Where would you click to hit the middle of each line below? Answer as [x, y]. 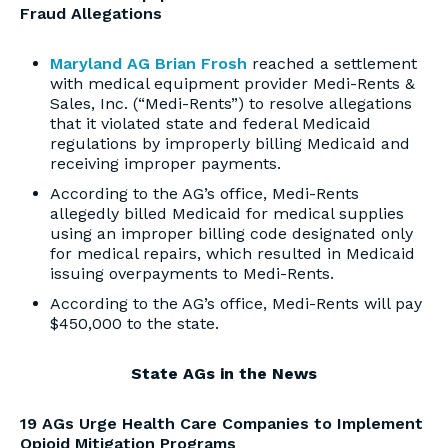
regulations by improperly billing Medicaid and [230, 143]
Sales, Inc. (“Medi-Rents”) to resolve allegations [231, 103]
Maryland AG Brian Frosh [148, 63]
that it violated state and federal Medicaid [210, 123]
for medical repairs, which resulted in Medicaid [232, 253]
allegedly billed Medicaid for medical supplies [227, 213]
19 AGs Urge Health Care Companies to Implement [221, 423]
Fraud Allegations [91, 13]
